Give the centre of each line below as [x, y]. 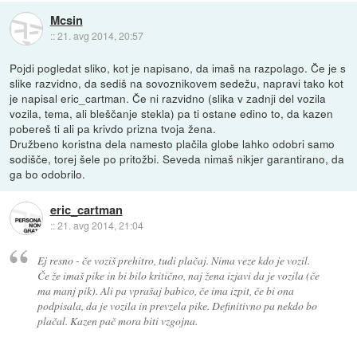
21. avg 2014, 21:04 [100, 226]
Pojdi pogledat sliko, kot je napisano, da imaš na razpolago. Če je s [178, 68]
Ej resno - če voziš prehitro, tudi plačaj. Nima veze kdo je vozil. [173, 260]
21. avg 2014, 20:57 [100, 36]
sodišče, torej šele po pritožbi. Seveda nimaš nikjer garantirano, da [177, 159]
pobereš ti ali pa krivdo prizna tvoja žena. [113, 129]
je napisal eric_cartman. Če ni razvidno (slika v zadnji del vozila [168, 98]
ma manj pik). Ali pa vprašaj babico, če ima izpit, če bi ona [165, 290]
